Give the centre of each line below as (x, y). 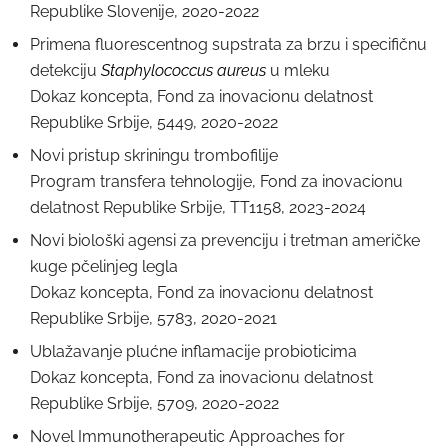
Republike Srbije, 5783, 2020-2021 (153, 318)
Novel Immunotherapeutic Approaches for (187, 436)
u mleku (298, 70)
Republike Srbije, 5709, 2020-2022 (154, 403)
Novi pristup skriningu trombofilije (154, 155)
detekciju (65, 70)
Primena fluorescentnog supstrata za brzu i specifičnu (228, 44)
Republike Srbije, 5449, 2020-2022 (154, 122)
